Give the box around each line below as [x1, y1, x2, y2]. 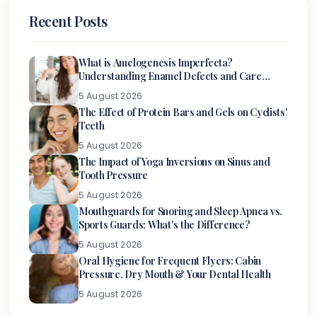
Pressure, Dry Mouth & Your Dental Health [79, 267, 271, 282]
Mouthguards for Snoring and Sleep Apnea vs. [79, 204, 282, 219]
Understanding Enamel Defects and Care [79, 69, 262, 83]
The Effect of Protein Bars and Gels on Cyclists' [79, 105, 288, 120]
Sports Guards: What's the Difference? [79, 218, 250, 232]
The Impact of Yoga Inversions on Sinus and [79, 155, 270, 169]
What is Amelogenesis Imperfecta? [79, 56, 234, 70]
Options [79, 83, 115, 97]
